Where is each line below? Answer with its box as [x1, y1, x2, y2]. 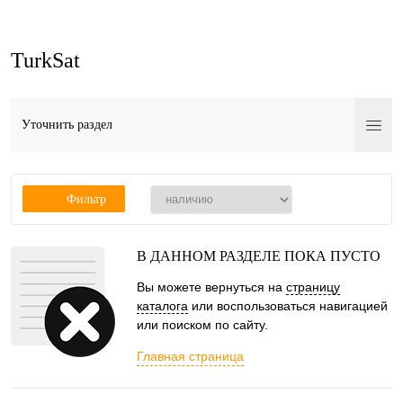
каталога [137, 299, 188, 313]
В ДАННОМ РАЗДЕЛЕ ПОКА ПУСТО [137, 248, 381, 264]
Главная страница [137, 349, 244, 363]
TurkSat [11, 49, 80, 72]
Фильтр [66, 193, 106, 206]
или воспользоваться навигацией [188, 299, 388, 313]
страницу [286, 280, 340, 294]
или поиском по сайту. [137, 318, 268, 332]
